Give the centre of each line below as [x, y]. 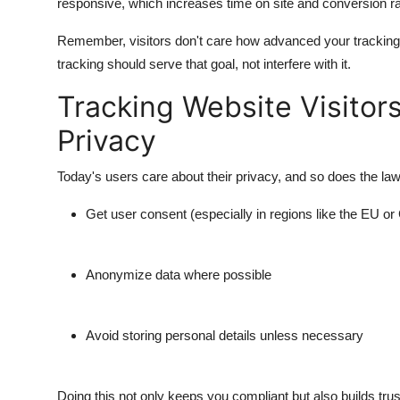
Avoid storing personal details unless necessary [225, 336]
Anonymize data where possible [179, 275]
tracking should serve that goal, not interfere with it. [204, 64]
